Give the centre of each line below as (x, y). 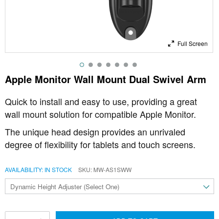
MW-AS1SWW (112, 170)
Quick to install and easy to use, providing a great (101, 101)
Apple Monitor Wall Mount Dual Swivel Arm (106, 79)
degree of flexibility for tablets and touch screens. (100, 144)
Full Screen (192, 44)
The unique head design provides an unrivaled (95, 132)
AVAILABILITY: (24, 170)
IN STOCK (58, 170)
